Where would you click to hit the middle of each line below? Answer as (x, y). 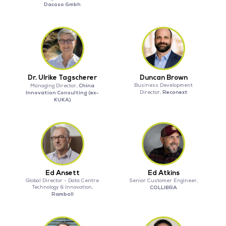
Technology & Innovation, (62, 187)
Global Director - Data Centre (63, 181)
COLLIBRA (164, 188)
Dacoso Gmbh (63, 5)
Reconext (175, 92)
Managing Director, (55, 86)
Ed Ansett (62, 173)
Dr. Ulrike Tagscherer (63, 78)
